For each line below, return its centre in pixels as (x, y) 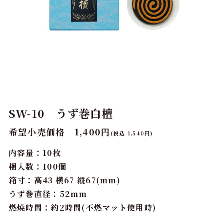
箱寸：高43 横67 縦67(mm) (64, 180)
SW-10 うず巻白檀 (61, 113)
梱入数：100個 (38, 167)
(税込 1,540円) (131, 133)
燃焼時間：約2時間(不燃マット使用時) (82, 208)
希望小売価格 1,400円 (59, 132)
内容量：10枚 (35, 153)
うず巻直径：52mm (48, 194)
